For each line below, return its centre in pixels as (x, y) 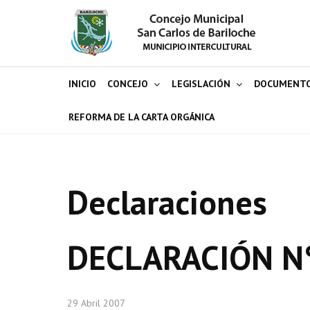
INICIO (82, 84)
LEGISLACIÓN (201, 84)
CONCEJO (128, 84)
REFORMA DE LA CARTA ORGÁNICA (142, 117)
